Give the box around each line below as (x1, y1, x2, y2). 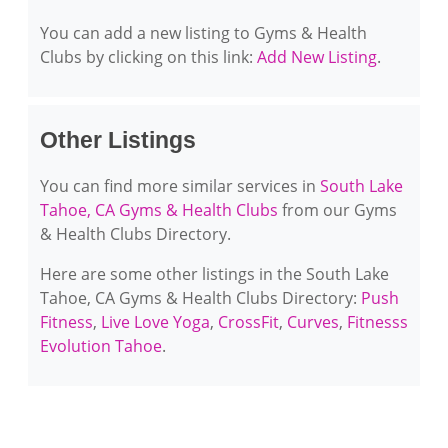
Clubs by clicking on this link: (40, 46, 257, 68)
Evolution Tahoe (40, 335, 162, 357)
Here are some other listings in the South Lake (40, 263, 389, 285)
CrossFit (218, 311, 279, 333)
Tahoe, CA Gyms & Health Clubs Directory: (40, 287, 361, 309)
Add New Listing (257, 46, 377, 68)
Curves (287, 311, 339, 333)
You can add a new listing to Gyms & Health (40, 22, 367, 44)
